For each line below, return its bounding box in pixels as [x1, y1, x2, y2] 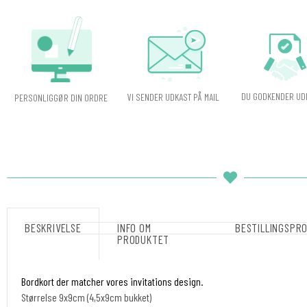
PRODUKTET [117, 232, 170, 247]
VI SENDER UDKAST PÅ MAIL [127, 90, 219, 103]
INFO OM [117, 221, 151, 235]
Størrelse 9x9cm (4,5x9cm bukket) [21, 291, 151, 304]
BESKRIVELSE [25, 221, 82, 235]
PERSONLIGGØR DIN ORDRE [14, 91, 108, 103]
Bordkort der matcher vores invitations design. [21, 275, 205, 288]
